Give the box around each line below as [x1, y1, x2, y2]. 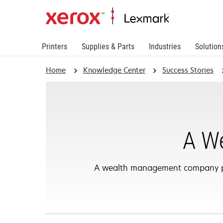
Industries [149, 42, 181, 51]
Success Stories [162, 65, 214, 75]
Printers [42, 42, 67, 51]
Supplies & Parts [82, 42, 134, 51]
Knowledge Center [83, 65, 145, 75]
